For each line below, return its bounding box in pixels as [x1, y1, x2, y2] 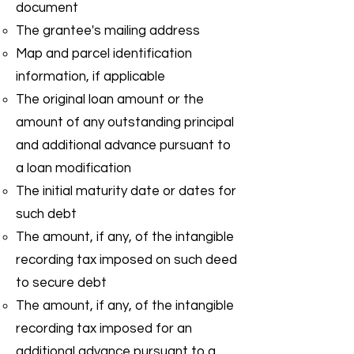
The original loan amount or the [16, 92, 204, 107]
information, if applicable [16, 70, 165, 84]
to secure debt [16, 276, 107, 290]
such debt [16, 207, 77, 221]
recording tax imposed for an [16, 322, 192, 336]
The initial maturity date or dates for [16, 184, 236, 198]
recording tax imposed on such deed [16, 253, 237, 267]
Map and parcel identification [16, 47, 192, 61]
